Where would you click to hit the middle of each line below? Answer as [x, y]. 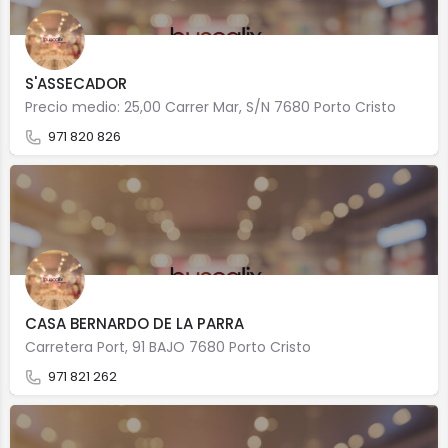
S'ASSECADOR [76, 83]
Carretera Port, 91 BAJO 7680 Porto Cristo [168, 347]
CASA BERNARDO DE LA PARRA [134, 323]
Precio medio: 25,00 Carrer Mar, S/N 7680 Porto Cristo [210, 107]
